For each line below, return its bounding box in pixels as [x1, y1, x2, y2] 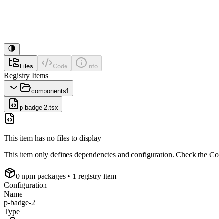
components [31, 88, 66, 95]
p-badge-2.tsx [20, 104, 58, 111]
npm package [20, 172, 63, 180]
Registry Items [4, 71, 48, 80]
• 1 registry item [66, 172, 116, 180]
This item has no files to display [4, 134, 101, 142]
